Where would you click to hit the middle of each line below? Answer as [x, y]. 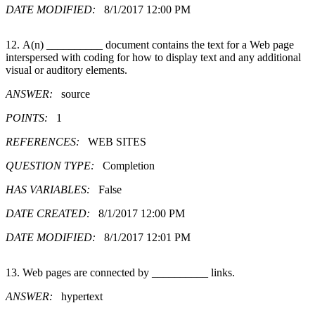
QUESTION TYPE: [54, 165]
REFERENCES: [47, 141]
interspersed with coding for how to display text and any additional [153, 57]
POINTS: [31, 117]
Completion [129, 165]
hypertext [82, 296]
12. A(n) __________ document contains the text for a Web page [150, 44]
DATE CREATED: [52, 213]
